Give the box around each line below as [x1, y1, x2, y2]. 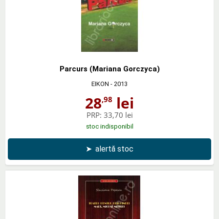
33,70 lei [103, 109, 133, 120]
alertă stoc [95, 144, 133, 153]
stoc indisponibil [86, 122, 133, 130]
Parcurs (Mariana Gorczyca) [59, 64, 160, 73]
